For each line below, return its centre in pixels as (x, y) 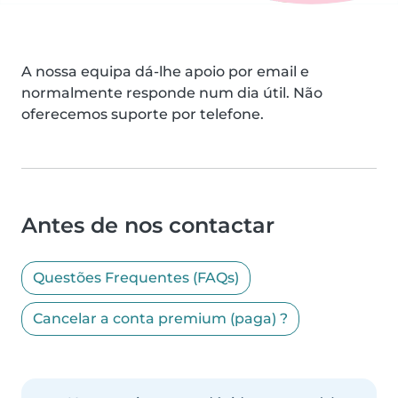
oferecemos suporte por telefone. (143, 115)
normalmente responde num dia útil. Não (172, 93)
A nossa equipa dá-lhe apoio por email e (165, 72)
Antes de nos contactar (148, 226)
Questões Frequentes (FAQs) (136, 278)
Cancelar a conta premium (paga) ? (160, 319)
